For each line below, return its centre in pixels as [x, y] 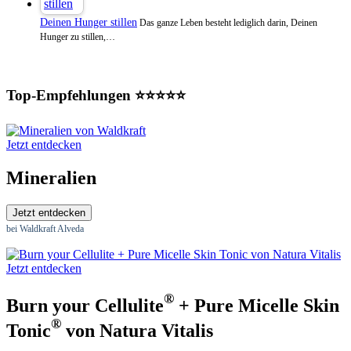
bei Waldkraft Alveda [45, 229]
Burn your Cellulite [85, 305]
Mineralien [51, 178]
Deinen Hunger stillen [89, 22]
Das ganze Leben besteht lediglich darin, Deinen [227, 23]
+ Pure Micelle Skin [257, 305]
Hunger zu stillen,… [78, 37]
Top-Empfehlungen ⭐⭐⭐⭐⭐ [96, 95]
